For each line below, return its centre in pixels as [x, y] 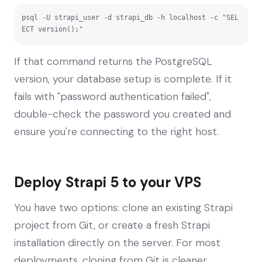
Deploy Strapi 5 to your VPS [108, 182]
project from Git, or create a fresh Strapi [112, 225]
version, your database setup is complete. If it [123, 79]
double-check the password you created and [123, 114]
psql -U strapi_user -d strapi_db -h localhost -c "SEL [130, 17]
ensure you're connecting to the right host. [116, 131]
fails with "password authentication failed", [113, 96]
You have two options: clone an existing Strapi [123, 207]
